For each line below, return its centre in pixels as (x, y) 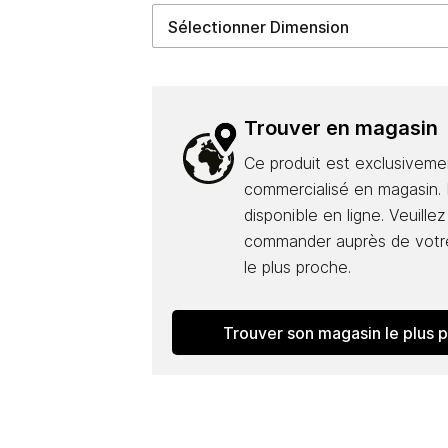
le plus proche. (297, 267)
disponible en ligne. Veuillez (344, 215)
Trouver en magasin (340, 128)
